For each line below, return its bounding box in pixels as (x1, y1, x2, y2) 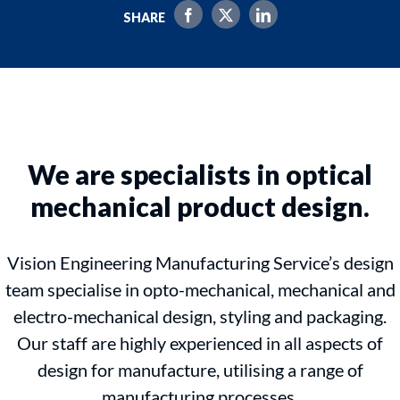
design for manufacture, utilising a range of (37, 358, 363, 380)
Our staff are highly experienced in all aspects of (17, 331, 383, 354)
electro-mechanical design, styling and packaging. (13, 304, 387, 327)
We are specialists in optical (28, 157, 372, 190)
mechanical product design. (30, 189, 370, 222)
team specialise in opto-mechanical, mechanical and (4, 278, 396, 300)
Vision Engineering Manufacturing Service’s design (6, 251, 394, 273)
